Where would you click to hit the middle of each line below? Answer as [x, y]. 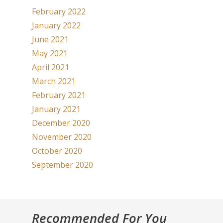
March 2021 [54, 81]
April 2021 [51, 67]
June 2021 [50, 39]
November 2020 [62, 137]
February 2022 [59, 11]
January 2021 [56, 109]
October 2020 [57, 151]
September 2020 [62, 165]
